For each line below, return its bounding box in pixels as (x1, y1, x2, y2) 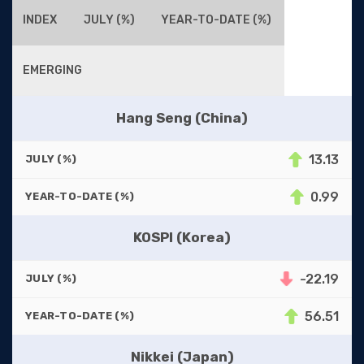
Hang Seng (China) (116, 109, 248, 126)
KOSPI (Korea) (133, 228, 231, 245)
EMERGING (23, 63, 83, 77)
